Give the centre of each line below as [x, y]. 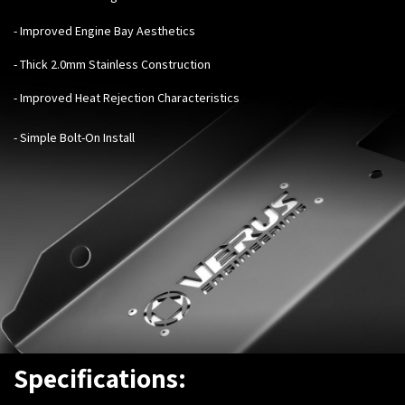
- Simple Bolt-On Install [74, 137]
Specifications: [100, 377]
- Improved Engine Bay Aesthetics [104, 30]
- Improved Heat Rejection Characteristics [127, 97]
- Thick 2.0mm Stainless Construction [112, 64]
